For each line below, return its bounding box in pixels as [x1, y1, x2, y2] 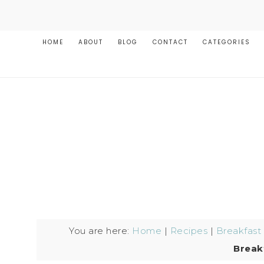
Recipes [170, 225, 208, 236]
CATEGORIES [203, 38, 250, 47]
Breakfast [216, 225, 262, 236]
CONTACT [153, 38, 188, 47]
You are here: [69, 225, 133, 236]
